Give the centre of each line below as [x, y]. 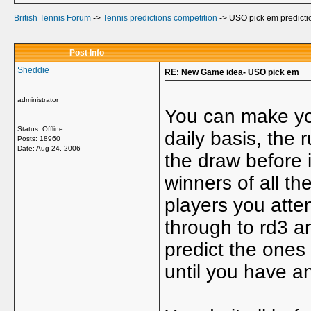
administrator [38, 100]
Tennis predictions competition [160, 18]
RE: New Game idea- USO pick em [232, 72]
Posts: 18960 [39, 138]
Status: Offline [40, 129]
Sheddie [33, 70]
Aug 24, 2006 [58, 148]
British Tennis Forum [52, 18]
